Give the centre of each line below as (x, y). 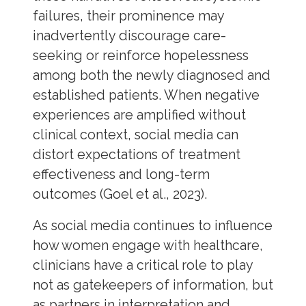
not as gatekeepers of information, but (153, 286)
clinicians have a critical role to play (142, 266)
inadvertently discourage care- (129, 36)
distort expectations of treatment (136, 154)
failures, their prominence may (128, 16)
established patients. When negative (146, 95)
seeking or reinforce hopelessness (140, 55)
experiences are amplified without (139, 115)
